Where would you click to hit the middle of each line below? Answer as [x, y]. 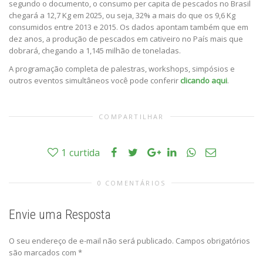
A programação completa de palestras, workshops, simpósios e [122, 69]
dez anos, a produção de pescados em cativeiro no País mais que [126, 39]
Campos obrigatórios [213, 241]
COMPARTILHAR [131, 117]
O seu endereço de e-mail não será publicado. [91, 241]
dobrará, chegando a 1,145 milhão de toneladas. [95, 51]
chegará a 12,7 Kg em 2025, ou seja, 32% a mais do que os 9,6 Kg [122, 16]
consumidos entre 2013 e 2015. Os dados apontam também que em [129, 27]
